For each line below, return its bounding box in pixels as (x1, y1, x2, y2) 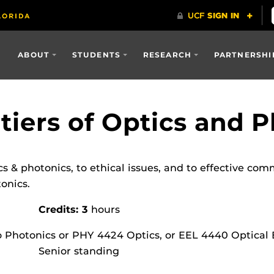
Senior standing (39, 245, 119, 257)
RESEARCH (143, 50, 192, 59)
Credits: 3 (38, 204, 88, 215)
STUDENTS (72, 50, 121, 59)
